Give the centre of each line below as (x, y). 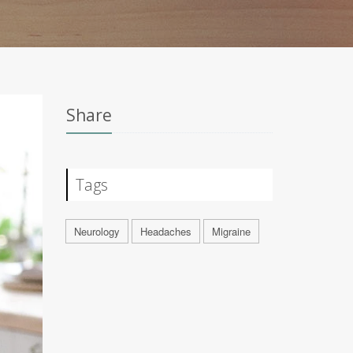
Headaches (165, 231)
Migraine (231, 231)
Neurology (97, 231)
